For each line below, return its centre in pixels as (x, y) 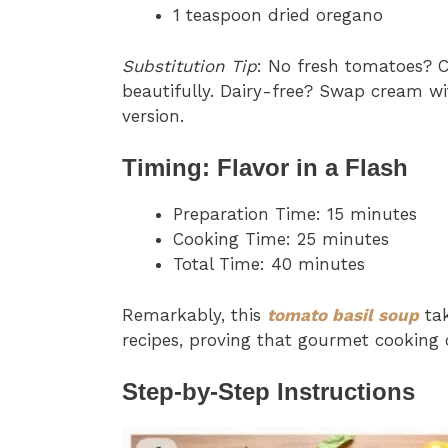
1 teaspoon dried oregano (278, 15)
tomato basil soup (343, 314)
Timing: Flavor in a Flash (265, 168)
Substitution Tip (189, 65)
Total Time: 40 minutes (269, 264)
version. (153, 115)
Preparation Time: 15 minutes (295, 214)
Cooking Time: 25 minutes (281, 239)
